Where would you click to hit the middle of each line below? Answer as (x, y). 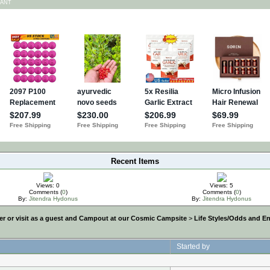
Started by (193, 246)
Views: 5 (221, 185)
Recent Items (135, 161)
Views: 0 (48, 185)
